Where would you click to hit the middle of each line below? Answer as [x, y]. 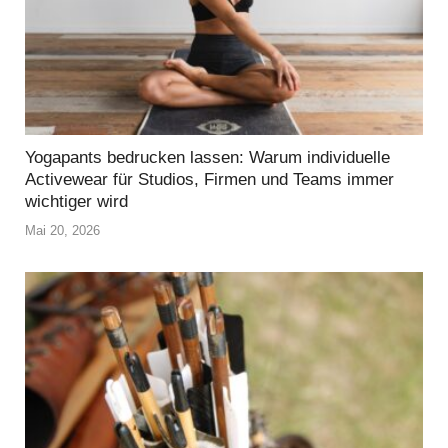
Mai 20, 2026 [62, 231]
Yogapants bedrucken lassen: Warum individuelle [207, 157]
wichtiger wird [76, 201]
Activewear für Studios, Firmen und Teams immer [209, 179]
